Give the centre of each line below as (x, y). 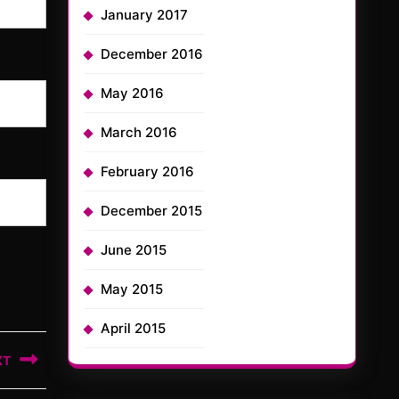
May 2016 (132, 93)
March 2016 (139, 132)
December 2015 (151, 211)
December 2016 (152, 54)
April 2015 (133, 328)
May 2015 (132, 289)
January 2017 (144, 15)
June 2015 (134, 250)
